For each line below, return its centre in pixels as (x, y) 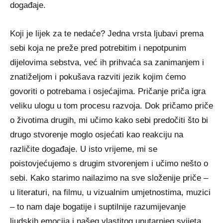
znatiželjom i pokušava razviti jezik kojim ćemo (98, 77)
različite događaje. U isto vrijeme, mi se (84, 149)
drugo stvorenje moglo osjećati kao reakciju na (97, 135)
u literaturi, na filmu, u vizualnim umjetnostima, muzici (110, 192)
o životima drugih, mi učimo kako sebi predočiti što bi (109, 120)
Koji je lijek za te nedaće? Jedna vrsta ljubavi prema (107, 34)
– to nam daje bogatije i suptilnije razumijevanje (98, 207)
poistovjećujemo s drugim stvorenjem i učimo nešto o (109, 164)
